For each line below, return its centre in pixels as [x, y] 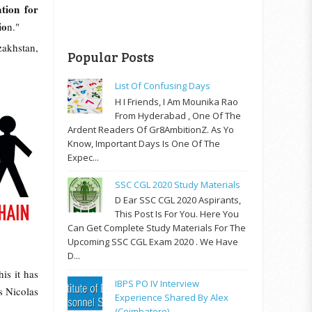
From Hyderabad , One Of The [178, 115]
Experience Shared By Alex [172, 297]
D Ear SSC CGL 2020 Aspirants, [178, 200]
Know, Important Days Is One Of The [144, 143]
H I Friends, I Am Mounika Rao [177, 101]
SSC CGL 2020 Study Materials [178, 184]
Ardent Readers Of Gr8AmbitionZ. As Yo [151, 129]
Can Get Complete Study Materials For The [157, 228]
